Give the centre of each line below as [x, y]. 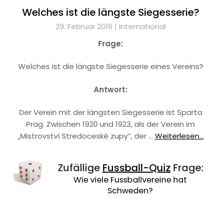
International [142, 26]
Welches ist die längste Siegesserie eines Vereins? [110, 67]
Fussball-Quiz [136, 168]
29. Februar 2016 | [87, 26]
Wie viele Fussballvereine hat [130, 180]
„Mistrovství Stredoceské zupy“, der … [86, 136]
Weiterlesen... [179, 136]
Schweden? [130, 191]
